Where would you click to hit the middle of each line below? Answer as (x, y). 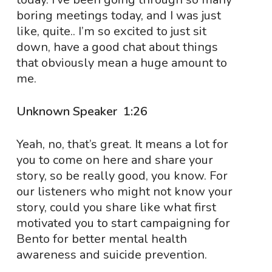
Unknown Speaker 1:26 (83, 111)
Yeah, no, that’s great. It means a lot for (122, 144)
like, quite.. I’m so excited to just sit (111, 31)
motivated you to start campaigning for (123, 223)
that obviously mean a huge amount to (121, 63)
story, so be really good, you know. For (122, 176)
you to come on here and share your (114, 160)
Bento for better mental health (101, 239)
